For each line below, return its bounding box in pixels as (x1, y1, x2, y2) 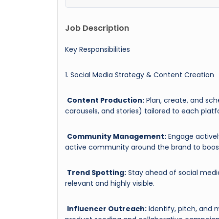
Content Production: (67, 95, 144, 105)
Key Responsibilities (65, 44, 130, 54)
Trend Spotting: (67, 167, 126, 177)
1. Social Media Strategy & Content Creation (65, 69, 214, 80)
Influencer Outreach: (67, 203, 147, 214)
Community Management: (67, 131, 166, 141)
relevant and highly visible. (65, 178, 154, 188)
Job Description (65, 22, 129, 34)
